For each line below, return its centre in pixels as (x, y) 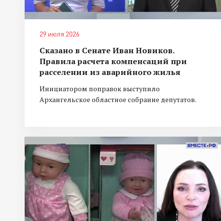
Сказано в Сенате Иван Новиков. (107, 51)
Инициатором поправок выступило (100, 89)
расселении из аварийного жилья (110, 72)
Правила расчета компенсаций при (113, 61)
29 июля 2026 (59, 34)
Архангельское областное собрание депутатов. (118, 100)
